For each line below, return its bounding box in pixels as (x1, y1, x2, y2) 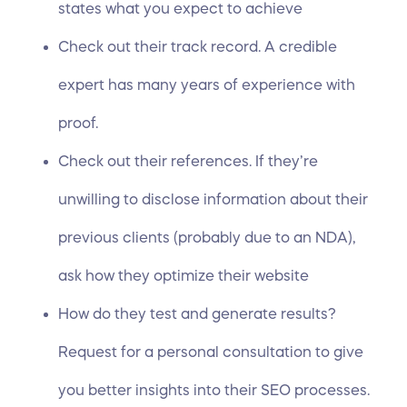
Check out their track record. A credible (58, 39, 337, 54)
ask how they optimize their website (58, 268, 309, 283)
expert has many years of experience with (58, 77, 355, 92)
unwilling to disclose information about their (58, 192, 368, 206)
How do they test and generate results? (58, 306, 336, 321)
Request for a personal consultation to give (58, 344, 363, 359)
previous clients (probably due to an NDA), (58, 230, 356, 244)
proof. (58, 115, 98, 130)
